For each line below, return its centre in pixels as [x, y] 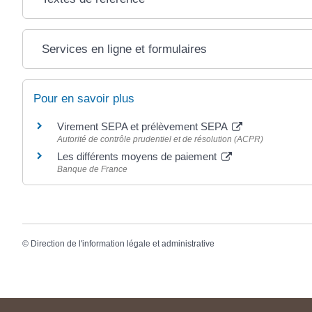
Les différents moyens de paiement [138, 156]
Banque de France [92, 169]
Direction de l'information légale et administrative [123, 244]
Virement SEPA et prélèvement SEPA [143, 126]
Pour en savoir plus [84, 98]
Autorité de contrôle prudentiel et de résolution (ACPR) [160, 139]
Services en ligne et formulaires [125, 49]
